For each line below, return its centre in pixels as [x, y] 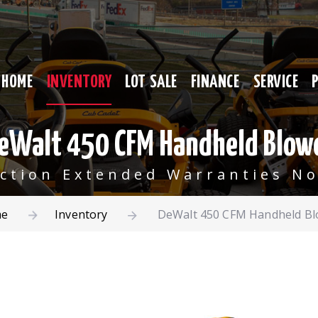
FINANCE [215, 82]
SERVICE [276, 82]
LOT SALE [151, 82]
